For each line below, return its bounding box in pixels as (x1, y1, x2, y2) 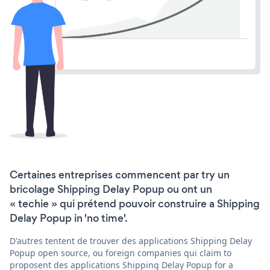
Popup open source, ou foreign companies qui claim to (10, 246, 231, 259)
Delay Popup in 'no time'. (10, 210, 128, 225)
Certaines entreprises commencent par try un (10, 167, 230, 182)
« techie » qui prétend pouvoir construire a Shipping (10, 196, 260, 211)
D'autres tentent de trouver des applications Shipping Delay (10, 234, 252, 246)
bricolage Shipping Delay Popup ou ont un (10, 181, 212, 196)
